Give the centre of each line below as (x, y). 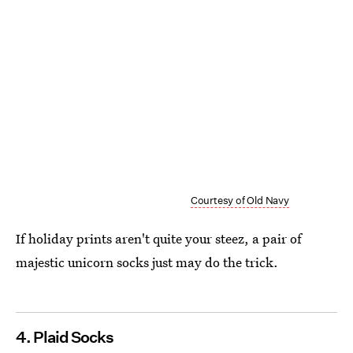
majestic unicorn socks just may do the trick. (147, 262)
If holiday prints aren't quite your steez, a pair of (159, 238)
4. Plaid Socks (65, 337)
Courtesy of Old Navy (240, 200)
